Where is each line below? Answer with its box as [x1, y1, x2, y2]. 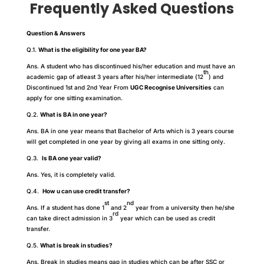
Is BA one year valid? [41, 154, 101, 161]
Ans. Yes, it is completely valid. [26, 170, 115, 178]
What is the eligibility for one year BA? [38, 45, 147, 53]
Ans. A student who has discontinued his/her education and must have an [26, 62, 235, 70]
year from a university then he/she [133, 203, 235, 211]
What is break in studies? [39, 241, 113, 249]
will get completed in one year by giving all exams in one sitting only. [26, 137, 225, 145]
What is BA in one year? [39, 110, 107, 118]
